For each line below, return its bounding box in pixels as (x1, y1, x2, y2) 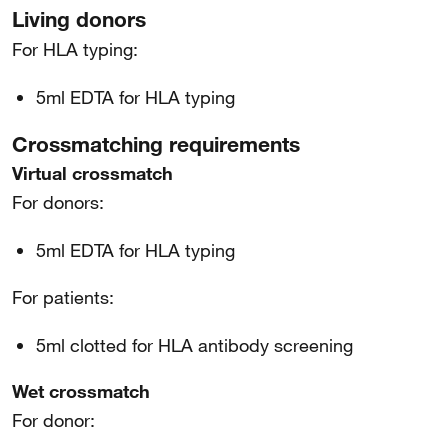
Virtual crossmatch (12, 162, 173, 184)
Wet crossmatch (12, 380, 150, 402)
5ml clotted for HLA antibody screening (36, 334, 353, 356)
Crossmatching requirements (12, 131, 300, 157)
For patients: (12, 286, 114, 308)
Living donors (12, 6, 146, 32)
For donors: (12, 191, 104, 213)
